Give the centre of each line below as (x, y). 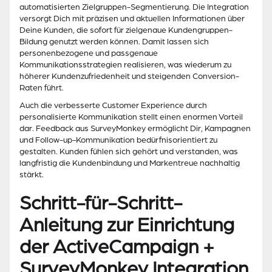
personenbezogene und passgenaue (89, 53)
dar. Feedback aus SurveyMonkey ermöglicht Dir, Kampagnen (135, 129)
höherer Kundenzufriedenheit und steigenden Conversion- (129, 76)
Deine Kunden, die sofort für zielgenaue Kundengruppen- (126, 30)
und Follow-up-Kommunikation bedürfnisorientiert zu (118, 140)
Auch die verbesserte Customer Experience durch (113, 106)
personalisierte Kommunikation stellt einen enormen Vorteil (131, 117)
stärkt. (32, 175)
